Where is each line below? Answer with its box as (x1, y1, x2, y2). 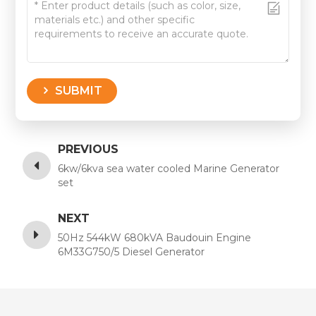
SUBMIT (55, 84, 103, 98)
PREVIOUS (58, 142, 119, 156)
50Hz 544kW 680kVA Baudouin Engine (58, 231, 252, 244)
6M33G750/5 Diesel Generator (58, 245, 205, 258)
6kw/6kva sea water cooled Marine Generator (58, 162, 280, 175)
